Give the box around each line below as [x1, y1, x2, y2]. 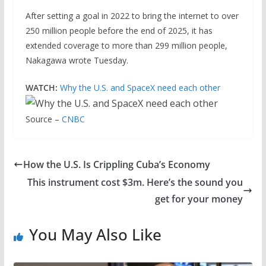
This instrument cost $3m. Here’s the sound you [27, 175, 243, 189]
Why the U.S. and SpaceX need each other [59, 81, 220, 93]
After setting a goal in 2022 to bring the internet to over [25, 9, 239, 21]
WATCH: [25, 81, 58, 93]
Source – [25, 113, 62, 125]
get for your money [155, 192, 243, 205]
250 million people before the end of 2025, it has [25, 24, 213, 36]
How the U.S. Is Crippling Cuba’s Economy [23, 157, 210, 171]
